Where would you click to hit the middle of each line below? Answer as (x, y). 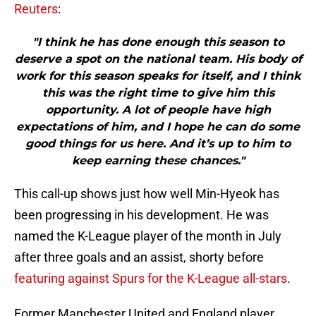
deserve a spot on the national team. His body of (158, 59)
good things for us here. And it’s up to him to (158, 144)
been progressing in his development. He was (141, 215)
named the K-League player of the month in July (148, 236)
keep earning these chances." (158, 161)
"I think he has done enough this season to (158, 42)
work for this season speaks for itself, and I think (158, 76)
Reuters (36, 9)
